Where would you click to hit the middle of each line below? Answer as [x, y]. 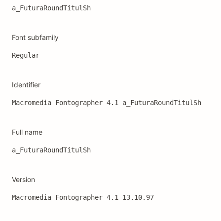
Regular [26, 55]
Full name [27, 132]
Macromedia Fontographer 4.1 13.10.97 [83, 197]
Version [23, 179]
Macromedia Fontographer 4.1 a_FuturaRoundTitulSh [107, 103]
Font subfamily [35, 37]
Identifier [26, 85]
